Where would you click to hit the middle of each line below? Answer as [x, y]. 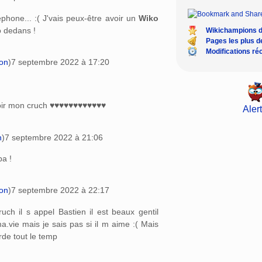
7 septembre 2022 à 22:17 [60, 190]
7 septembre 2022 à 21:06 [54, 137]
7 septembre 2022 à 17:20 [60, 62]
